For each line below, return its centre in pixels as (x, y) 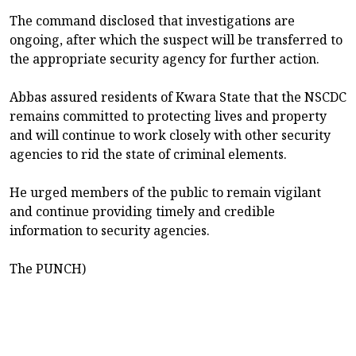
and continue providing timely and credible (142, 212)
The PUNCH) (48, 269)
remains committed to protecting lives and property (168, 116)
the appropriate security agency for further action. (164, 59)
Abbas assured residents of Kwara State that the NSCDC (178, 97)
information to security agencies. (110, 231)
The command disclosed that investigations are (152, 21)
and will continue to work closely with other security (170, 135)
